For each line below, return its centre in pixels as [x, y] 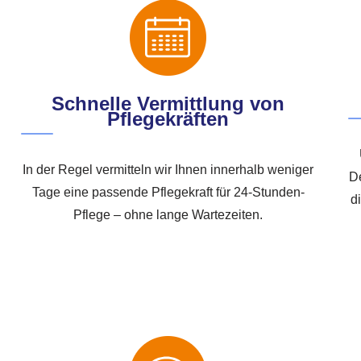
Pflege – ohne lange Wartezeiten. [168, 215]
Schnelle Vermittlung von [168, 104]
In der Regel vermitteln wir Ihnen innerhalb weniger [168, 170]
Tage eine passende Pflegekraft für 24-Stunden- [168, 193]
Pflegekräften [168, 119]
